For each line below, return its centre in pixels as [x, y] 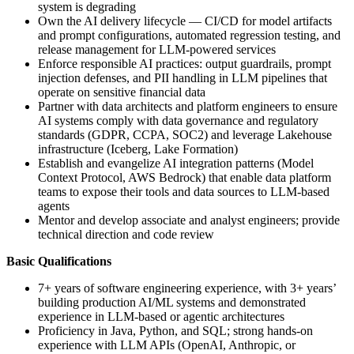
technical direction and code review [126, 234]
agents [54, 206]
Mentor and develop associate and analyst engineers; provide [189, 220]
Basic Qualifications [59, 261]
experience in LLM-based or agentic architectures [161, 316]
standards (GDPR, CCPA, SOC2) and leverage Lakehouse [185, 135]
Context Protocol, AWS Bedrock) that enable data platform [185, 177]
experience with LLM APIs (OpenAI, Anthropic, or [167, 345]
